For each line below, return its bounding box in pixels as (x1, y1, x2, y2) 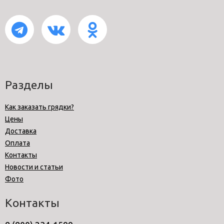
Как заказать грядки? (5, 103, 74, 111)
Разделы (5, 78, 53, 91)
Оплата (5, 139, 30, 147)
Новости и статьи (5, 163, 63, 171)
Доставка (5, 127, 36, 135)
